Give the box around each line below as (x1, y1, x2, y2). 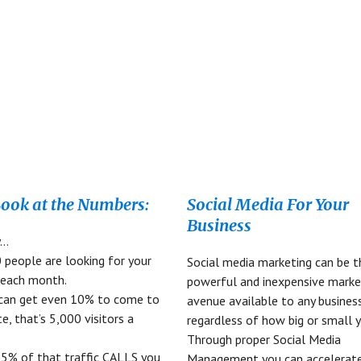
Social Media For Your (187, 194, 350, 214)
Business (187, 215, 252, 235)
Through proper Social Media (187, 331, 342, 347)
